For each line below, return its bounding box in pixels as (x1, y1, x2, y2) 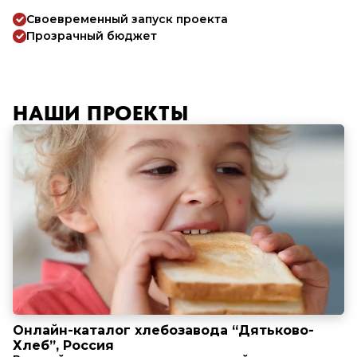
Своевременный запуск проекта (26, 12, 228, 26)
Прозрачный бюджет (26, 29, 157, 43)
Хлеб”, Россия (13, 337, 114, 353)
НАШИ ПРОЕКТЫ (13, 100, 189, 125)
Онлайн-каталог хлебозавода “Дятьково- (13, 322, 314, 338)
